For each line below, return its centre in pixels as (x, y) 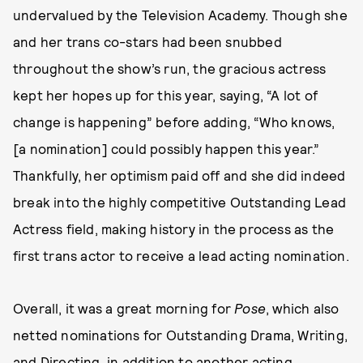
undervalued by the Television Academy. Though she (180, 15)
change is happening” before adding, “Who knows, (174, 122)
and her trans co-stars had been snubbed (147, 42)
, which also (303, 308)
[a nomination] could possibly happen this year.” (167, 149)
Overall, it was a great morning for (124, 308)
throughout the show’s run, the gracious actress (170, 68)
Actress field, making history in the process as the (174, 229)
